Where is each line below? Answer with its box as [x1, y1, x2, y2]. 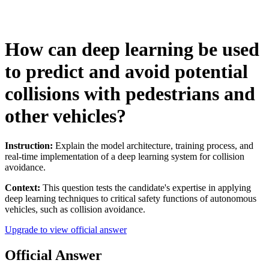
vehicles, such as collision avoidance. [5, 204, 145, 214]
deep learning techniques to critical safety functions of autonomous [5, 193, 256, 204]
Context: [5, 182, 40, 193]
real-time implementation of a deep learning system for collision [5, 151, 244, 162]
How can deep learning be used [5, 38, 259, 61]
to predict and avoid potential [5, 61, 248, 83]
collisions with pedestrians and [5, 83, 255, 105]
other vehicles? [5, 105, 126, 127]
